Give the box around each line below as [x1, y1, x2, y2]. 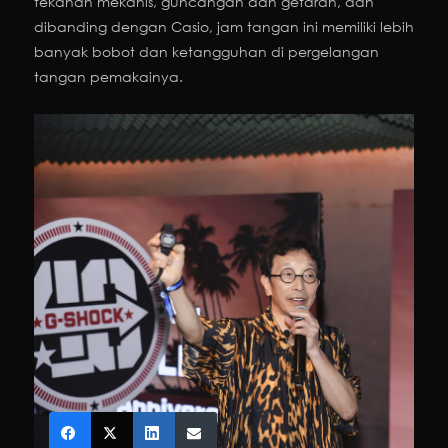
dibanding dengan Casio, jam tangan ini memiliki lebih [34, 17, 414, 37]
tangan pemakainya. [34, 67, 183, 87]
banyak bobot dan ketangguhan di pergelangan [34, 42, 379, 62]
